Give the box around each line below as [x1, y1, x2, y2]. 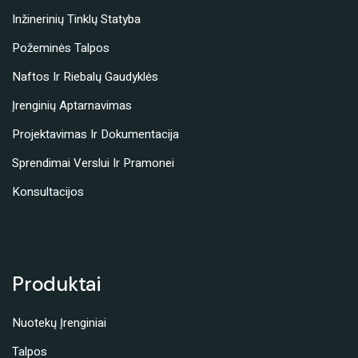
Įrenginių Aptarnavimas [12, 96, 132, 114]
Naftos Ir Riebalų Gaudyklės [12, 67, 158, 86]
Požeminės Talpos [12, 38, 109, 57]
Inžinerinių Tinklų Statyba [12, 10, 141, 28]
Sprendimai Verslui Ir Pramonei [12, 153, 174, 172]
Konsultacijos [12, 182, 84, 201]
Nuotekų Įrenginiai [12, 313, 106, 332]
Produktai [12, 270, 101, 297]
